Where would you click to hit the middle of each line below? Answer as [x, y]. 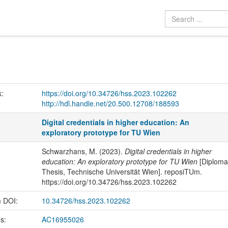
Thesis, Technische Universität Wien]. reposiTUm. [122, 172]
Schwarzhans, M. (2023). [83, 151]
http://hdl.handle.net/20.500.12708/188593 [110, 104]
